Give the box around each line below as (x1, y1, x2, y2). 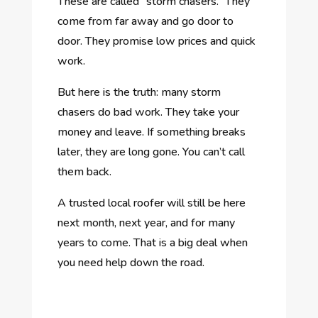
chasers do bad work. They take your (57, 104, 239, 120)
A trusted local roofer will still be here (57, 194, 246, 211)
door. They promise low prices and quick (57, 33, 256, 49)
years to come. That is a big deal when (57, 234, 248, 251)
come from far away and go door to (57, 13, 234, 29)
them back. (57, 163, 111, 180)
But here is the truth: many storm (57, 84, 221, 100)
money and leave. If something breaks (57, 124, 246, 140)
